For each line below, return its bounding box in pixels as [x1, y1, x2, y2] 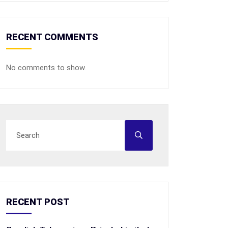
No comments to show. [6, 63, 86, 72]
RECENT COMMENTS [6, 32, 98, 42]
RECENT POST [6, 196, 70, 207]
